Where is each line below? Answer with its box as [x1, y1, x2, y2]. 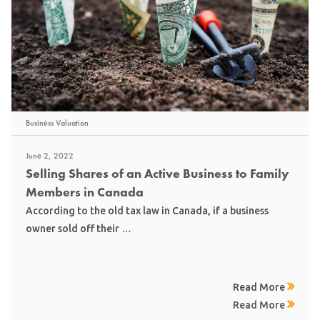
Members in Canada [26, 184, 144, 201]
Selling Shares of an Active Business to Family [26, 165, 289, 182]
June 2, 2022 [26, 151, 74, 161]
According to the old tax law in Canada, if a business [26, 205, 269, 217]
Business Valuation [26, 118, 89, 129]
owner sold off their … [26, 223, 131, 235]
